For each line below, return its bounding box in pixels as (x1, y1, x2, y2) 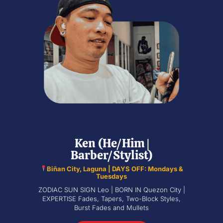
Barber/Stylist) (70, 147, 153, 163)
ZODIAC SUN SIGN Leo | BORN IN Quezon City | (38, 185, 185, 194)
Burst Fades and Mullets (74, 203, 149, 212)
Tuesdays (96, 172, 127, 180)
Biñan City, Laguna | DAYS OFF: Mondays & (47, 164, 184, 173)
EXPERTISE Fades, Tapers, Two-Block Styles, (42, 194, 181, 203)
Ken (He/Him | (74, 135, 149, 151)
